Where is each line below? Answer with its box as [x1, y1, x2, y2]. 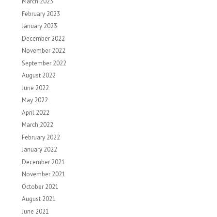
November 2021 [21, 170, 65, 178]
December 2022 [21, 34, 65, 43]
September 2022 [21, 59, 66, 67]
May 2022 [21, 96, 48, 104]
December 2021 [21, 157, 65, 166]
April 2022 [21, 108, 49, 117]
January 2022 [21, 145, 57, 154]
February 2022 [21, 133, 60, 141]
